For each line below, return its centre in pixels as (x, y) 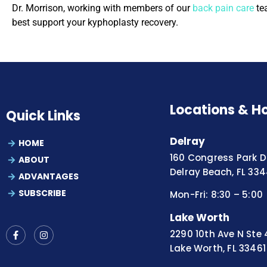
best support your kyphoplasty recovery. (95, 22)
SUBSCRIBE (43, 193)
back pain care (223, 8)
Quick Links (43, 116)
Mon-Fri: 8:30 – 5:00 (216, 195)
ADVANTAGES (49, 177)
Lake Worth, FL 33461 (218, 248)
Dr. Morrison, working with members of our (102, 8)
